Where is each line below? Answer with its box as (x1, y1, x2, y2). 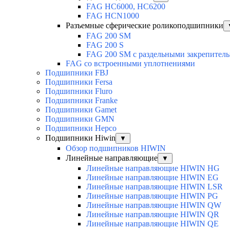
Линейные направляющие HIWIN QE (86, 219, 219, 228)
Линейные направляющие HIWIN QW (86, 200, 221, 209)
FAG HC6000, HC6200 (86, 2, 165, 11)
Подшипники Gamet (45, 105, 117, 114)
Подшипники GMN (45, 114, 114, 123)
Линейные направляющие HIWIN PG (86, 191, 218, 200)
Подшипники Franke (45, 95, 118, 105)
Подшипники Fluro (45, 86, 112, 95)
